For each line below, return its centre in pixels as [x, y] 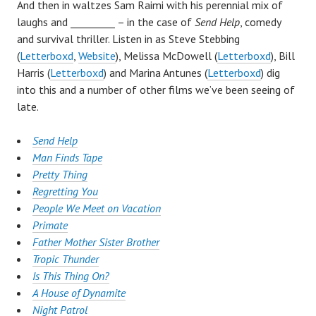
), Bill [283, 56]
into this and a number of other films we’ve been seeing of [156, 90]
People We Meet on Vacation [97, 208]
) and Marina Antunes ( [156, 73]
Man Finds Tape [67, 158]
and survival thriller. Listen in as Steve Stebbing [128, 39]
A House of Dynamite [79, 293]
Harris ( [34, 73]
